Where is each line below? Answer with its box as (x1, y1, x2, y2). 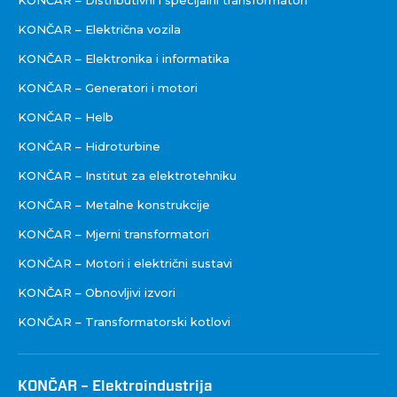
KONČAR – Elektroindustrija (18, 377, 213, 394)
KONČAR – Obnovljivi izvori (18, 284, 175, 300)
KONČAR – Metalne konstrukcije (18, 197, 210, 212)
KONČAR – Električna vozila (18, 21, 181, 36)
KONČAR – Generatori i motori (18, 80, 198, 95)
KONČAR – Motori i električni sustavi (18, 255, 232, 270)
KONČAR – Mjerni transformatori (18, 226, 209, 241)
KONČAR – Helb (18, 109, 113, 124)
